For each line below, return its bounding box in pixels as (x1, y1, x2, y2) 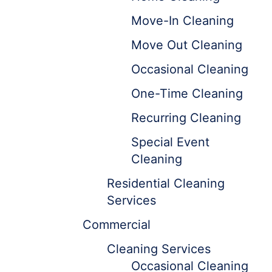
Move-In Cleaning (131, 13, 234, 28)
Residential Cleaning (107, 176, 225, 191)
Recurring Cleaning (131, 110, 241, 125)
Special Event (131, 135, 209, 149)
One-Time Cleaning (131, 86, 243, 101)
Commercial (83, 217, 151, 232)
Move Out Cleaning (131, 38, 242, 52)
